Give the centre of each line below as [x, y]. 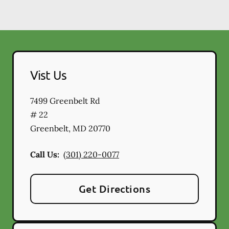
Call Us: [45, 155]
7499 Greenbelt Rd [65, 101]
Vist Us [48, 75]
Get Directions [114, 189]
